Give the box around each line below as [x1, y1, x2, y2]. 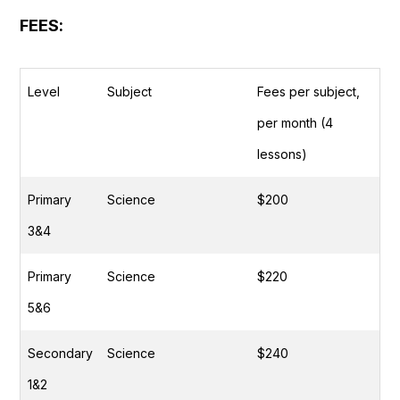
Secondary [28, 346, 93, 362]
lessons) [257, 146, 307, 162]
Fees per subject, [257, 84, 360, 100]
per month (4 [257, 115, 333, 131]
